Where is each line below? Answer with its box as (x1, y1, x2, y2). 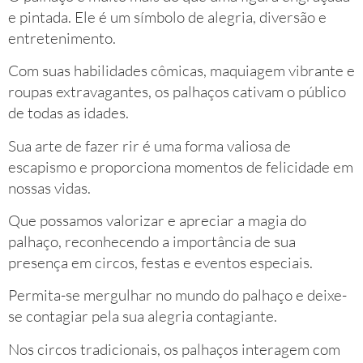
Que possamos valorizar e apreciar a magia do (8, 210, 306, 230)
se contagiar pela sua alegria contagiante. (8, 306, 277, 327)
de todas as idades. (8, 103, 129, 123)
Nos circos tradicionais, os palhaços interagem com (8, 339, 340, 359)
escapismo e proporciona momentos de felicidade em (8, 156, 353, 177)
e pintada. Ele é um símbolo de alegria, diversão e (8, 6, 327, 27)
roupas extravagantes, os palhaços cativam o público (8, 82, 346, 102)
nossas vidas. (8, 177, 91, 198)
